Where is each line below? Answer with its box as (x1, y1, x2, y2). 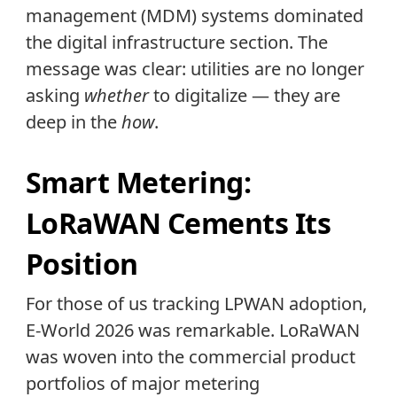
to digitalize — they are (148, 83, 340, 108)
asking (25, 83, 84, 108)
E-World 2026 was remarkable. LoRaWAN (25, 318, 360, 343)
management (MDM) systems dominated (25, 4, 363, 28)
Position (25, 244, 138, 283)
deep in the (25, 110, 121, 135)
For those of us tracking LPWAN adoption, (25, 292, 367, 316)
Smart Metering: (25, 162, 252, 201)
